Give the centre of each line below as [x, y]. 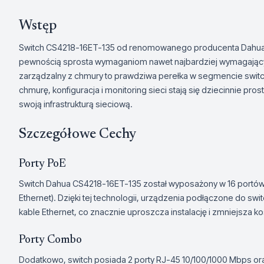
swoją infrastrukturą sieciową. [76, 104]
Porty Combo [50, 240]
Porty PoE [42, 164]
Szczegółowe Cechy [77, 134]
